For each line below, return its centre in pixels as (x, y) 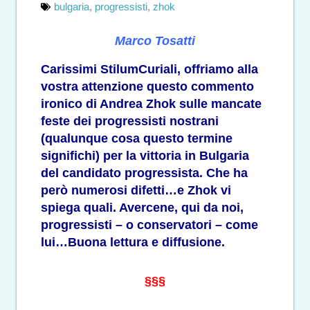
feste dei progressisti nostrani (130, 121)
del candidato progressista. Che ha (144, 173)
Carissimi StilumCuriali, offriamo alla (149, 69)
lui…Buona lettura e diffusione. (133, 242)
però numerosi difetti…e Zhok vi (136, 190)
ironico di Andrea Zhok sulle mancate (151, 103)
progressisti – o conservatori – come (149, 225)
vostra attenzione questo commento (147, 86)
